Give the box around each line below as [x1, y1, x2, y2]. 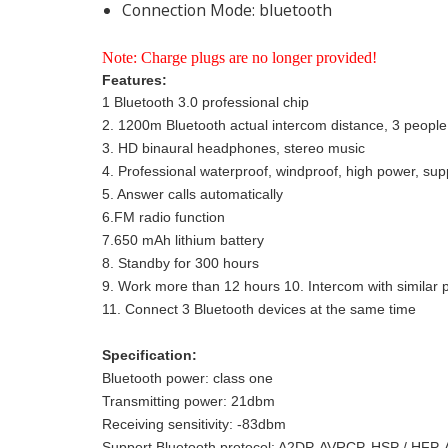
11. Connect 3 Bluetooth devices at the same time [102, 301, 416, 318]
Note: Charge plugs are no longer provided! [102, 49, 377, 67]
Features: [102, 72, 167, 89]
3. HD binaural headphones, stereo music [102, 140, 365, 157]
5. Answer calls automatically [102, 186, 283, 203]
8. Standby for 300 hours [102, 255, 259, 272]
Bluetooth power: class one [102, 370, 273, 387]
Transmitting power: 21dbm [102, 393, 275, 410]
